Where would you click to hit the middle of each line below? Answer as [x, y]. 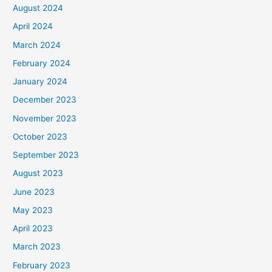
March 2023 [37, 247]
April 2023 [33, 229]
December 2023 [45, 100]
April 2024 [33, 26]
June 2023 [34, 192]
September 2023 [46, 155]
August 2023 [38, 173]
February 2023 [42, 265]
